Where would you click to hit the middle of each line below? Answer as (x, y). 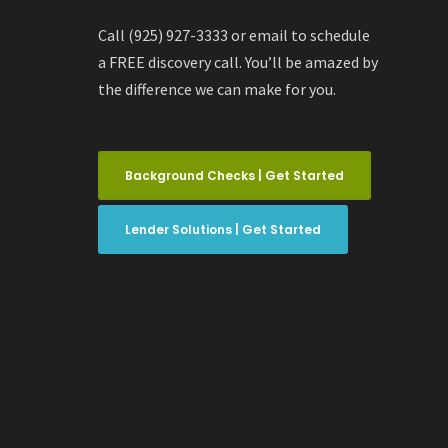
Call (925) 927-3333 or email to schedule (234, 35)
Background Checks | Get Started (235, 176)
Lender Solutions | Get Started (223, 230)
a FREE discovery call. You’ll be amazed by (238, 62)
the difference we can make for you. (217, 89)
